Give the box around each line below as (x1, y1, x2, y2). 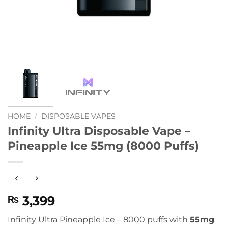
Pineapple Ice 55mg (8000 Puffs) (8, 138, 199, 153)
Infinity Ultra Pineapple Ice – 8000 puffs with (8, 215, 190, 225)
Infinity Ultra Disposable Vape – (8, 123, 190, 138)
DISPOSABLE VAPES (41, 111, 116, 120)
